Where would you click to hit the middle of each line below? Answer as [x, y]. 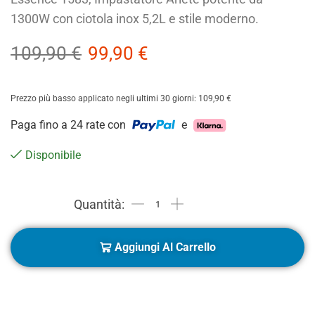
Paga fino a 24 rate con [70, 124]
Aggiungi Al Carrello [165, 247]
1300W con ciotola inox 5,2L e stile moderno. [135, 18]
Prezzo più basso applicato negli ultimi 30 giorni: [104, 98]
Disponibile [53, 155]
